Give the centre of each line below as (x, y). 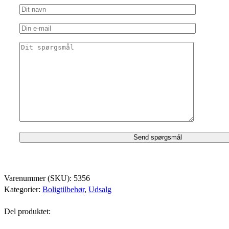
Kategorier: (23, 190)
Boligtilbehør (63, 190)
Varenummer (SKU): (39, 178)
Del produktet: (27, 212)
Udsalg (100, 190)
